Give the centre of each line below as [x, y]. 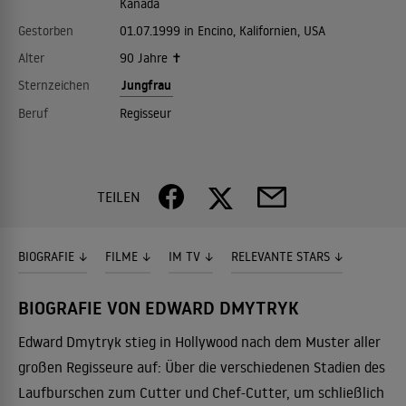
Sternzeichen [54, 85]
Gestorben [46, 31]
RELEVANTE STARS [280, 256]
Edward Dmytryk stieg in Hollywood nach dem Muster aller [199, 342]
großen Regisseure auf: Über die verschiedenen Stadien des [202, 367]
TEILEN [119, 197]
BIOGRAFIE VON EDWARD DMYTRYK [159, 308]
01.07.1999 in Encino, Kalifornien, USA [222, 31]
